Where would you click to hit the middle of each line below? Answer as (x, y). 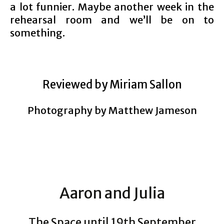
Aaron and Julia (112, 193)
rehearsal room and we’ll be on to (112, 20)
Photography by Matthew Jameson (112, 110)
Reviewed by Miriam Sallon (112, 84)
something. (37, 33)
